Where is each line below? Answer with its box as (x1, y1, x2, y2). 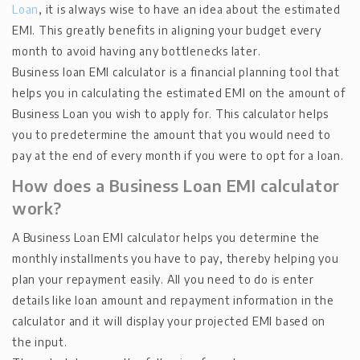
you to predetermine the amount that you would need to (12, 127, 331, 141)
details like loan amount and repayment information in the (12, 292, 334, 307)
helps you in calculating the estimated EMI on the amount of (12, 85, 346, 100)
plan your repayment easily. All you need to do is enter (12, 272, 314, 286)
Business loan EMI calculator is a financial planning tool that (12, 64, 340, 79)
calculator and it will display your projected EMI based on (12, 313, 326, 328)
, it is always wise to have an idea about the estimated (39, 2, 342, 16)
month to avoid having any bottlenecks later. (12, 43, 261, 58)
